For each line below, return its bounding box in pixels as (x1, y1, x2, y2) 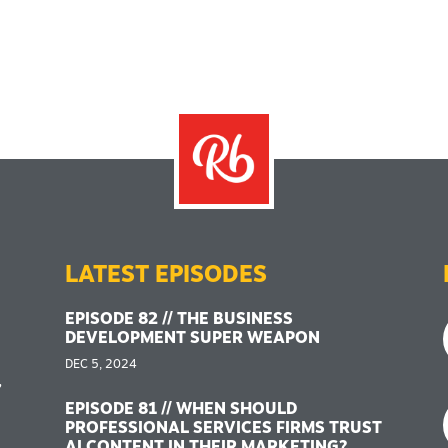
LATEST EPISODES (64, 264, 267, 288)
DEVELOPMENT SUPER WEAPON (64, 330, 320, 347)
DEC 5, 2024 (64, 358, 137, 371)
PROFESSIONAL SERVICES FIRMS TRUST (64, 420, 382, 437)
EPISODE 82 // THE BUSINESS (64, 311, 293, 328)
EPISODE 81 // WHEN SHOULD (64, 401, 297, 418)
